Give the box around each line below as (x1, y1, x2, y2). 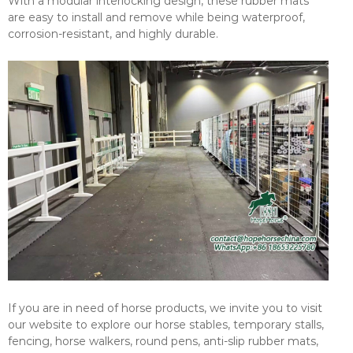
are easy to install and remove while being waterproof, (8, 9, 305, 25)
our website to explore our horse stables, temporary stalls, (8, 317, 324, 333)
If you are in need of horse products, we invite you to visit (8, 300, 322, 316)
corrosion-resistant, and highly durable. (8, 26, 218, 42)
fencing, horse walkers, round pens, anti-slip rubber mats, (8, 333, 318, 349)
